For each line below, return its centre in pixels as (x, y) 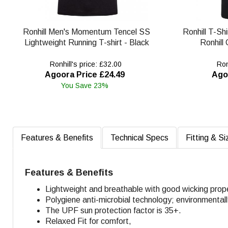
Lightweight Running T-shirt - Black (87, 42)
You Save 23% (85, 85)
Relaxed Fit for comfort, (88, 221)
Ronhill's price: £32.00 (85, 64)
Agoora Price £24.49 (85, 74)
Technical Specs (139, 137)
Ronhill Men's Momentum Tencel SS (87, 32)
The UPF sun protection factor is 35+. (113, 210)
